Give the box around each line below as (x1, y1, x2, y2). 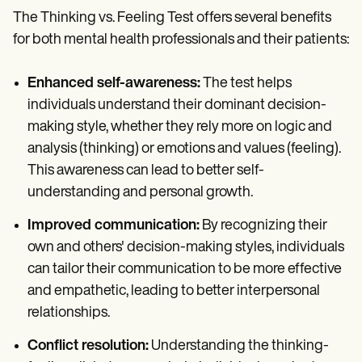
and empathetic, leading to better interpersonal (27, 283, 320, 299)
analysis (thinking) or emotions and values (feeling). (27, 141, 341, 157)
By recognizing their (200, 217, 327, 234)
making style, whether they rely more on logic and (27, 119, 332, 135)
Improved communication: (27, 217, 200, 234)
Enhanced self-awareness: (27, 75, 200, 91)
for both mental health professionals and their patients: (13, 32, 349, 48)
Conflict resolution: (27, 338, 149, 354)
